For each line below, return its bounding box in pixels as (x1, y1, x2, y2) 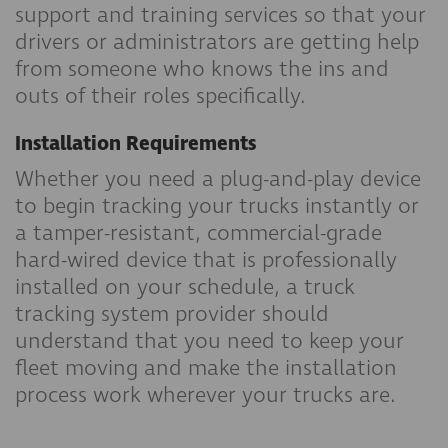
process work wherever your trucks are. (15, 380, 402, 411)
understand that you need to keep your (15, 326, 404, 357)
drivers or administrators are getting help (15, 27, 419, 58)
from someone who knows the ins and (15, 54, 389, 85)
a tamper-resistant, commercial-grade (15, 218, 382, 249)
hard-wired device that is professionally (15, 245, 397, 276)
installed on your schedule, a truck (15, 272, 355, 303)
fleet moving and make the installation (15, 353, 397, 384)
